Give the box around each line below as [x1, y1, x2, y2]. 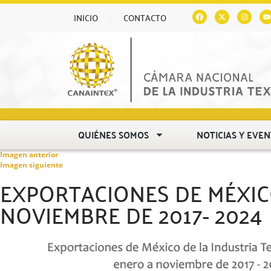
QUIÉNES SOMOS [78, 125, 149, 143]
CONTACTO [123, 10, 166, 25]
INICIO [74, 10, 98, 25]
